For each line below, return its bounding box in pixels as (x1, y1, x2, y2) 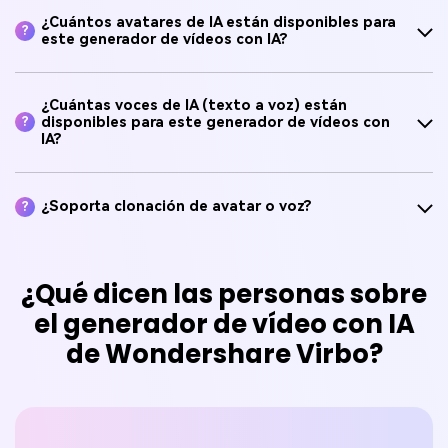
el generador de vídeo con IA (33, 305, 415, 342)
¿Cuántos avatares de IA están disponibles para (41, 13, 397, 31)
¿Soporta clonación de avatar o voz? (41, 198, 313, 216)
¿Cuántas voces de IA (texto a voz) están (41, 96, 348, 114)
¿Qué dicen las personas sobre (21, 275, 427, 312)
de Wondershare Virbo (65, 335, 369, 372)
